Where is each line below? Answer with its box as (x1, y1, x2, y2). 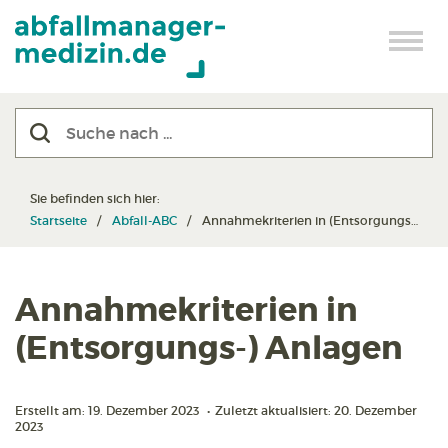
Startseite (30, 213, 87, 228)
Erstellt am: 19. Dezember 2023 (15, 403, 202, 418)
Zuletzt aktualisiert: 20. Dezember (215, 403, 417, 418)
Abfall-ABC (112, 213, 177, 228)
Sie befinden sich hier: (30, 191, 163, 206)
